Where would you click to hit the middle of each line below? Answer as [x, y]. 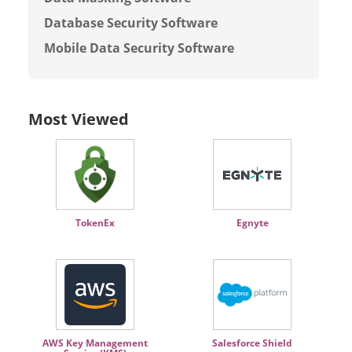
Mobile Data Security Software [139, 48]
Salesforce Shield [252, 343]
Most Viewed [79, 119]
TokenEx [95, 223]
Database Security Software [131, 23]
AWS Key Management [95, 343]
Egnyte [252, 223]
